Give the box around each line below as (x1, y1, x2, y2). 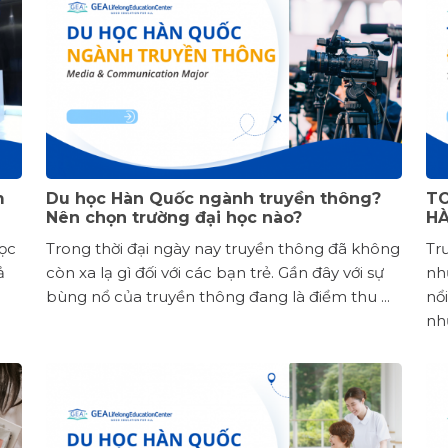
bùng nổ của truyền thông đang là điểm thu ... (46, 286, 390, 306)
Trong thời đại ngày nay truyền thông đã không (46, 238, 400, 258)
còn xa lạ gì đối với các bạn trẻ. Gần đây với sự (46, 262, 384, 282)
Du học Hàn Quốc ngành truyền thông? (46, 188, 381, 208)
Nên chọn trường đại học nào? (46, 207, 302, 227)
